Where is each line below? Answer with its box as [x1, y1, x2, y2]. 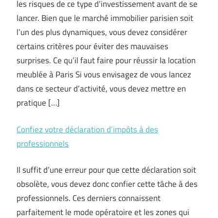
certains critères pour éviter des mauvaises [17, 40, 168, 53]
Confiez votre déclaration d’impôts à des [17, 123, 158, 136]
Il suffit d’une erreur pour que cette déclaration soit [17, 163, 196, 176]
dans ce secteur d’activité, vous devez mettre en [17, 82, 186, 95]
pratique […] [17, 96, 60, 109]
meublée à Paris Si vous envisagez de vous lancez [17, 68, 191, 81]
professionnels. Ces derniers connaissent [17, 192, 161, 204]
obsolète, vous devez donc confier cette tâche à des [17, 178, 198, 190]
